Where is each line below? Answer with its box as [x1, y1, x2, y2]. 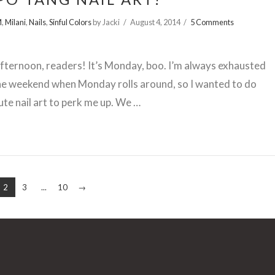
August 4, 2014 [130, 17, 180, 27]
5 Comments [190, 17, 234, 27]
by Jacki [91, 17, 120, 27]
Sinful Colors [49, 17, 92, 27]
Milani [5, 17, 26, 27]
